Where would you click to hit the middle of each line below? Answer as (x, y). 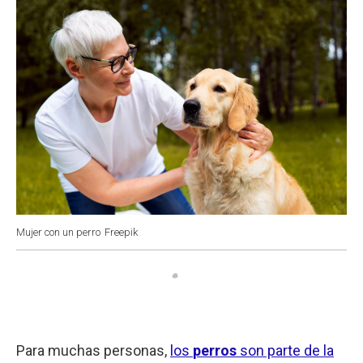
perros (215, 350)
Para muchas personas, (93, 350)
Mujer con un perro (58, 232)
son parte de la (285, 350)
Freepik (121, 232)
